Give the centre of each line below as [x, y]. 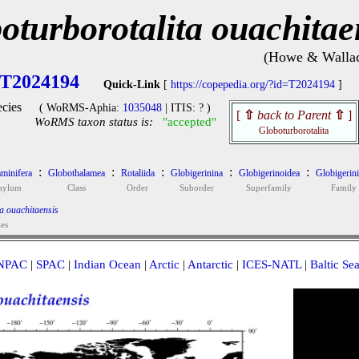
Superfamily [269, 188]
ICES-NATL [271, 264]
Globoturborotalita [294, 131]
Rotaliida [137, 173]
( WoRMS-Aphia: [81, 108]
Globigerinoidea [269, 173]
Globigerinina [196, 173]
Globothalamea [76, 173]
